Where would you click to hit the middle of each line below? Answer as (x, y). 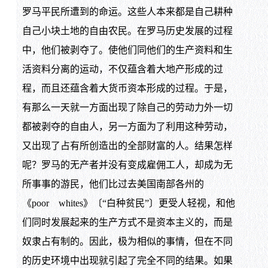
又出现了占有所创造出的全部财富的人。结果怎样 (127, 145)
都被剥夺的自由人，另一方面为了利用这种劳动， (127, 126)
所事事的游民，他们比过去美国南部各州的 (113, 184)
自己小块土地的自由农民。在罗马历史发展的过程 (127, 31)
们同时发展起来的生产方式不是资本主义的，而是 (127, 222)
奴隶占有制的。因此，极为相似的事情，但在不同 (127, 241)
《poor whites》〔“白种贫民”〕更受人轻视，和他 (128, 203)
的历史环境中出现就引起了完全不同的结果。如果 (127, 260)
